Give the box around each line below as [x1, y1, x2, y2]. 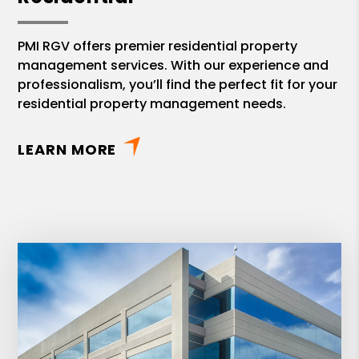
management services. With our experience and [18, 56, 329, 75]
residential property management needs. [18, 95, 287, 114]
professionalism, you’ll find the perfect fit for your [18, 75, 338, 95]
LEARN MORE [18, 139, 117, 160]
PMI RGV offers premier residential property [18, 37, 298, 56]
